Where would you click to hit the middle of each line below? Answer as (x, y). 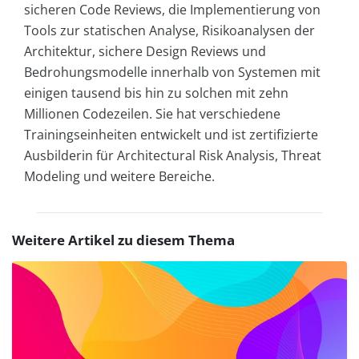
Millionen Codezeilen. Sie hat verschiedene (152, 113)
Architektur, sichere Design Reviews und (145, 51)
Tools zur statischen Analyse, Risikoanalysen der (169, 30)
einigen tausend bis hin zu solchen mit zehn (156, 93)
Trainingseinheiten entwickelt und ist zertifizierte (171, 134)
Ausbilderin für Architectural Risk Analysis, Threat (173, 155)
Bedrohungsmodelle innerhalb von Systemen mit (172, 72)
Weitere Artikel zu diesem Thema (123, 240)
